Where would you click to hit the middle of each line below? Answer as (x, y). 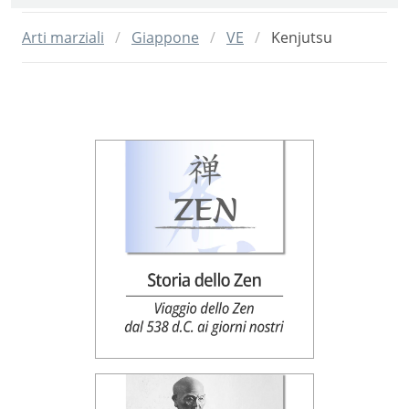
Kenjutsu (302, 37)
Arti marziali (63, 37)
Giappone (165, 37)
